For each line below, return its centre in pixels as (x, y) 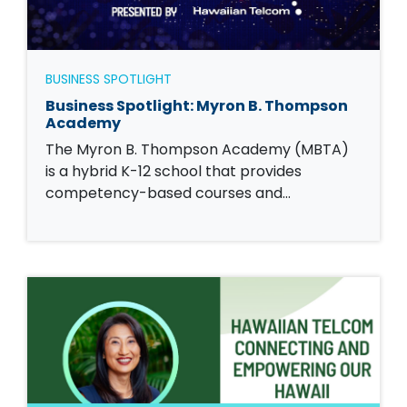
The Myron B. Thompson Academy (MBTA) (197, 150)
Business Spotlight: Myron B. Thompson (197, 106)
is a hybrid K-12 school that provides (174, 172)
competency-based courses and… (168, 194)
